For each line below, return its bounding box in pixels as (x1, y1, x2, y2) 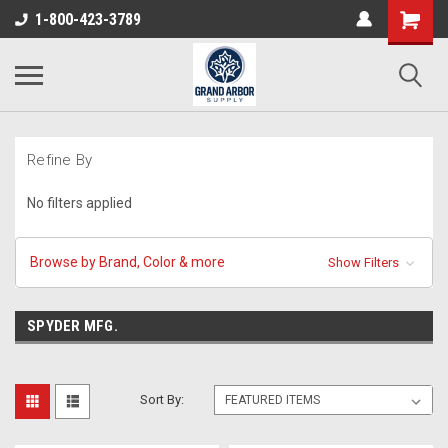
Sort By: (140, 391, 185, 407)
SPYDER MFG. (27, 316, 118, 335)
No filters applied (27, 194, 132, 211)
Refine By (27, 151, 93, 169)
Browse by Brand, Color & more (30, 253, 225, 270)
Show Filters (327, 254, 402, 270)
